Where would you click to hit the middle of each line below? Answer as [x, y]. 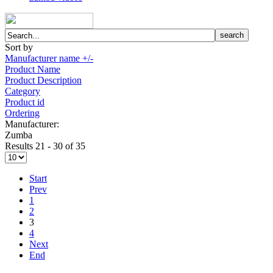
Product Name [33, 69]
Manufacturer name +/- [49, 58]
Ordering [22, 113]
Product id [25, 102]
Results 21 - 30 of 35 [45, 146]
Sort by [19, 48]
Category [23, 91]
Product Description [43, 80]
